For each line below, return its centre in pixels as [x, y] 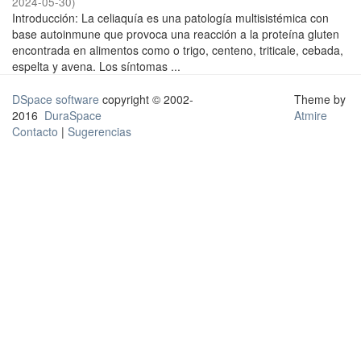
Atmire [310, 115]
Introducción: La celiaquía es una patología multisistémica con [170, 18]
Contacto [35, 131]
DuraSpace [73, 115]
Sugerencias [100, 131]
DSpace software [56, 99]
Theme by [321, 99]
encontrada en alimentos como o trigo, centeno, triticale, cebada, [178, 50]
